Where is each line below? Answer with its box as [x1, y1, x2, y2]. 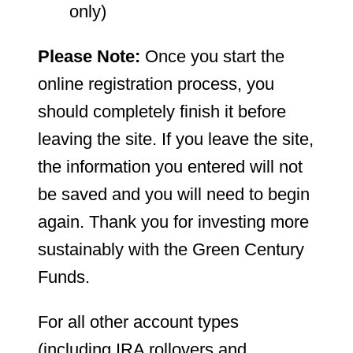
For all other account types [38, 311, 239, 332]
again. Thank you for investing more [38, 211, 309, 232]
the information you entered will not [38, 156, 303, 176]
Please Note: [38, 46, 140, 66]
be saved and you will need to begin [38, 184, 310, 204]
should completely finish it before [38, 101, 286, 121]
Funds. [38, 266, 90, 287]
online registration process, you [38, 73, 274, 94]
